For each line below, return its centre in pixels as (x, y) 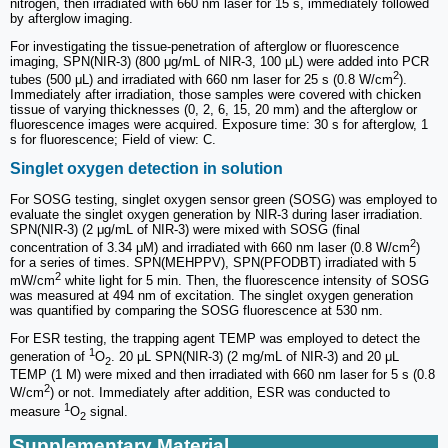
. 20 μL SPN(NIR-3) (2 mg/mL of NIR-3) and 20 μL (255, 357)
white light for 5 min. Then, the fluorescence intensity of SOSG (245, 281)
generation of (49, 357)
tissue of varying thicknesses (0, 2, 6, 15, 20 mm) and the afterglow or (213, 110)
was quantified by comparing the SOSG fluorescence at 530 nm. (196, 311)
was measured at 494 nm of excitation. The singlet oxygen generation (211, 296)
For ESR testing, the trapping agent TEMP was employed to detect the (215, 339)
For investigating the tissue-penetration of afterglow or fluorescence (204, 46)
